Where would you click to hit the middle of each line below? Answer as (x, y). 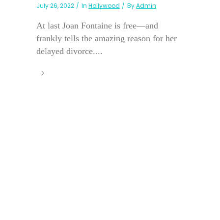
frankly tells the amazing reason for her (107, 39)
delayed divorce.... (69, 51)
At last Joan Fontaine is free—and (97, 26)
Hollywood (104, 6)
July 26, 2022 (55, 6)
